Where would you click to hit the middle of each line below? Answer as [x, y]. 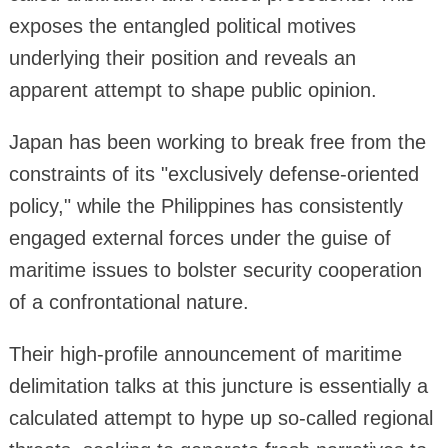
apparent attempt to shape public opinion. [192, 89]
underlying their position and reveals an [182, 57]
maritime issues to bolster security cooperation [215, 269]
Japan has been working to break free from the [217, 141]
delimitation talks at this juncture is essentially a [218, 385]
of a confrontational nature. [128, 301]
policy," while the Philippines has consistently [205, 205]
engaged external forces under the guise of [199, 237]
